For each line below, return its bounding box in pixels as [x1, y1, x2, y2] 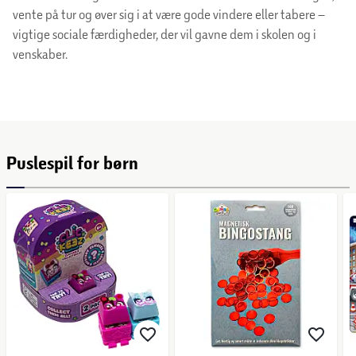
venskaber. [13, 45, 68, 61]
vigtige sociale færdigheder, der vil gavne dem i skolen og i [13, 25, 316, 41]
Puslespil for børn [6, 151, 138, 174]
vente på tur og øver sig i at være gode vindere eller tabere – [13, 6, 325, 21]
